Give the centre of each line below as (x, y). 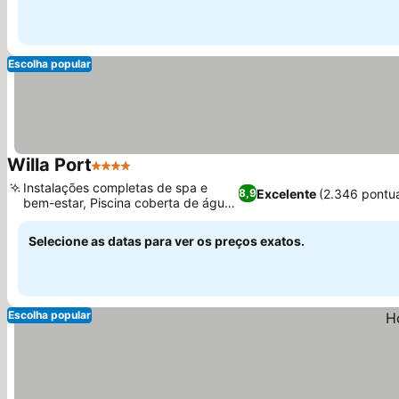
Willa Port (49, 165)
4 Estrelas (124, 175)
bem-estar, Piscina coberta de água (127, 203)
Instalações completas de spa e (115, 187)
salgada (46, 218)
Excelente (287, 193)
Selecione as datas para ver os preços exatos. (167, 241)
